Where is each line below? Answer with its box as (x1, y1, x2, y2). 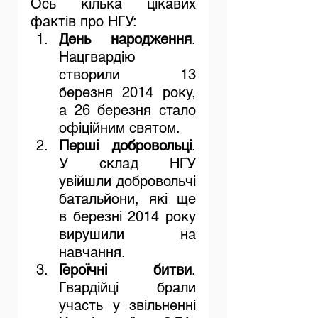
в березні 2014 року (59, 208, 196, 226)
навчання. (59, 243, 126, 261)
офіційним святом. (59, 119, 180, 137)
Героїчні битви (59, 261, 192, 279)
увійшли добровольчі (59, 172, 196, 190)
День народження (59, 31, 192, 48)
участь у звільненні (59, 297, 196, 314)
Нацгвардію (59, 48, 136, 66)
